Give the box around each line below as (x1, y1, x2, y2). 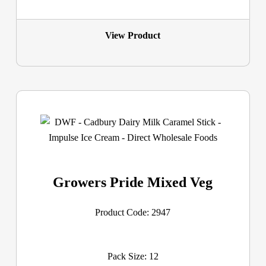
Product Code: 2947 (95, 207, 171, 217)
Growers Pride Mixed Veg (53, 174, 213, 190)
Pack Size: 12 (107, 251, 159, 261)
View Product (105, 30, 161, 40)
